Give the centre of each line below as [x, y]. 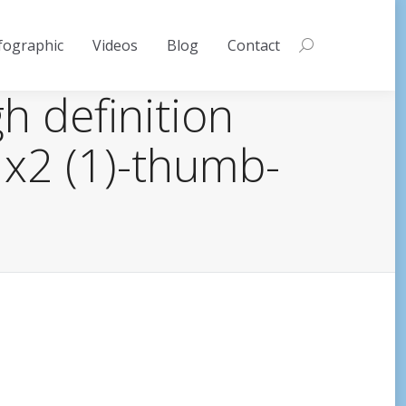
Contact [254, 45]
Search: [321, 46]
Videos [115, 45]
